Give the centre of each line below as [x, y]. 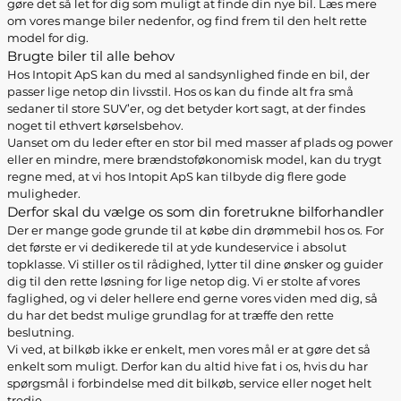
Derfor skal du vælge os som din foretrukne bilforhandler [196, 212]
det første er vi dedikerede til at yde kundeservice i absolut [177, 247]
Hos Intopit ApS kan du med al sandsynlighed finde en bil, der [188, 74]
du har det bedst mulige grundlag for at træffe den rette [171, 315]
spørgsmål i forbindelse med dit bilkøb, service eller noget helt [189, 383]
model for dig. [48, 38]
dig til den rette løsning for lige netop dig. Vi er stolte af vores [183, 281]
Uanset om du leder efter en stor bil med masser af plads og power [200, 142]
